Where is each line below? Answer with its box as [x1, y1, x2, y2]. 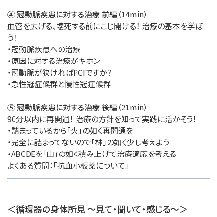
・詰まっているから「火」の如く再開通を [7, 124, 133, 137]
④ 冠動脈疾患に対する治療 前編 [7, 8, 117, 20]
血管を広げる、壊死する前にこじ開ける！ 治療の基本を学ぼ [7, 20, 203, 32]
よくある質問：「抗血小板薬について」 [7, 159, 129, 171]
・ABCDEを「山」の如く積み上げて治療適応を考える [7, 148, 176, 160]
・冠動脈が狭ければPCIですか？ [7, 66, 112, 78]
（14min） [117, 8, 148, 20]
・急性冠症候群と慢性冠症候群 [7, 78, 111, 90]
